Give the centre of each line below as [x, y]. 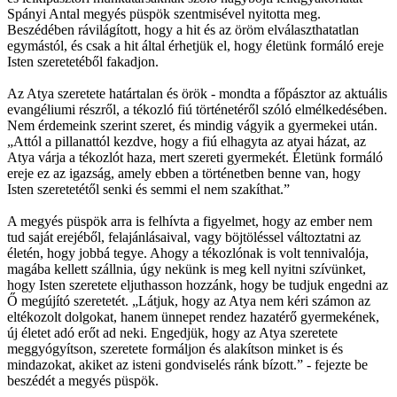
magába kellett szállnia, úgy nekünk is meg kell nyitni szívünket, [187, 269]
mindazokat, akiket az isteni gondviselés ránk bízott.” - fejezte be [187, 364]
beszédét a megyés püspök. [83, 380]
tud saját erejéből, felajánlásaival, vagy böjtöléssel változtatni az [184, 237]
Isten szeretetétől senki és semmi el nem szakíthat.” [148, 189]
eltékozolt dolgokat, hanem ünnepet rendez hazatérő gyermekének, [193, 316]
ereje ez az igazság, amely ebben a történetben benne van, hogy [184, 173]
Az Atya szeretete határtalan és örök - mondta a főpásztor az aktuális [197, 93]
